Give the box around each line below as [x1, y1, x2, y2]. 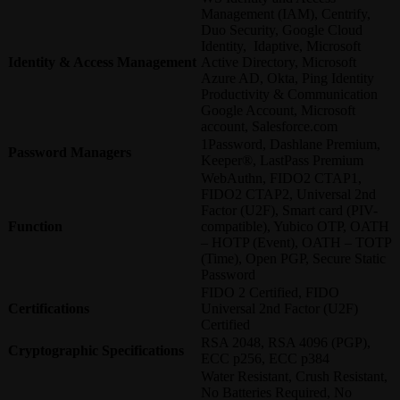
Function [8, 219, 62, 235]
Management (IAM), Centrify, [201, 6, 371, 22]
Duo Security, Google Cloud [201, 22, 362, 38]
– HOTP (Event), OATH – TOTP [201, 235, 391, 251]
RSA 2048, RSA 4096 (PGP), [201, 335, 371, 351]
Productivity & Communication [201, 87, 378, 103]
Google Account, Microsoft [201, 103, 355, 119]
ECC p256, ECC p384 [201, 351, 329, 367]
